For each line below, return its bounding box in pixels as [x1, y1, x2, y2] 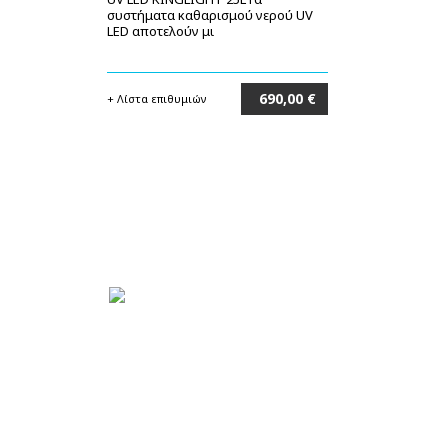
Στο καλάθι [253, 123, 321, 138]
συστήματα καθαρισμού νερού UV [107, 6, 313, 24]
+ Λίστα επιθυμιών [107, 91, 207, 106]
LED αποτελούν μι [107, 22, 214, 40]
